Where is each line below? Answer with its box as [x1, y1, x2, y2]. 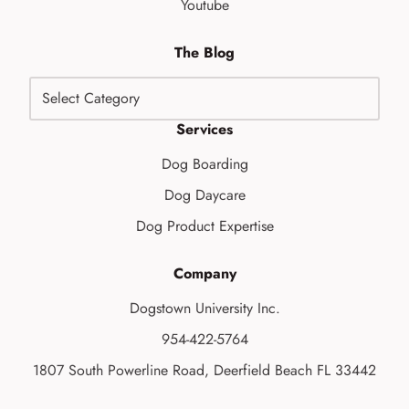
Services [176, 118, 233, 140]
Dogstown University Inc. [129, 297, 280, 319]
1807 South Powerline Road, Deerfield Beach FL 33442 [33, 359, 376, 381]
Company [173, 262, 236, 284]
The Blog [174, 41, 235, 63]
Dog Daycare [163, 184, 246, 205]
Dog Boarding [161, 152, 248, 174]
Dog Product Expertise [135, 215, 274, 236]
